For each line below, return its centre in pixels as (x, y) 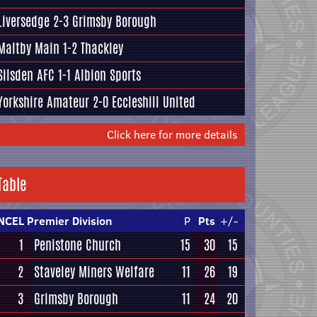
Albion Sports (108, 75)
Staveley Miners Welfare (94, 272)
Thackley (102, 48)
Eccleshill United (154, 102)
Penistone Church (77, 245)
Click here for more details (172, 134)
